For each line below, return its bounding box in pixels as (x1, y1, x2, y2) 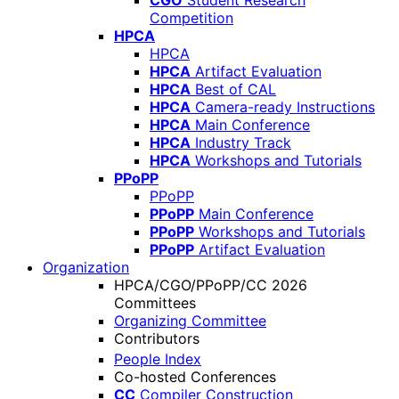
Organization (43, 258, 129, 276)
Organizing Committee (114, 312, 266, 330)
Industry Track (195, 134, 291, 151)
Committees (114, 294, 196, 312)
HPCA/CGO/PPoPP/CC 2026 (114, 276, 307, 294)
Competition (150, 9, 233, 27)
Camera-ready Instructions (195, 98, 375, 116)
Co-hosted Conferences (114, 368, 276, 387)
